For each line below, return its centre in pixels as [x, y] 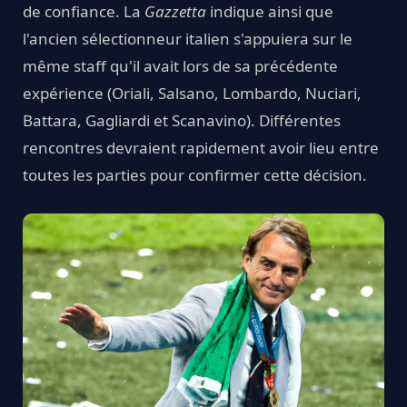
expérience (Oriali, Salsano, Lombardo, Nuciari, [192, 93]
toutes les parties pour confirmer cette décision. [195, 174]
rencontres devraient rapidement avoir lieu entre [201, 147]
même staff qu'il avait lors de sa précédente [180, 65]
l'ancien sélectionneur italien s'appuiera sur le [188, 38]
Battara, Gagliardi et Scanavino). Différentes [182, 120]
